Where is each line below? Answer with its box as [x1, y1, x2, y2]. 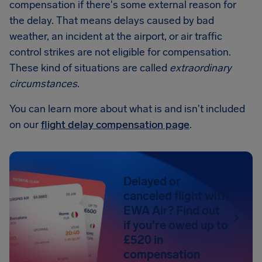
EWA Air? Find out [123, 204, 220, 218]
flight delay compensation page [41, 118, 189, 131]
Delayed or [123, 174, 181, 188]
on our [9, 118, 41, 131]
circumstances [9, 77, 77, 90]
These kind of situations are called [9, 61, 170, 74]
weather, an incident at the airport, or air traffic [9, 30, 222, 43]
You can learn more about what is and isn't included [9, 102, 245, 115]
